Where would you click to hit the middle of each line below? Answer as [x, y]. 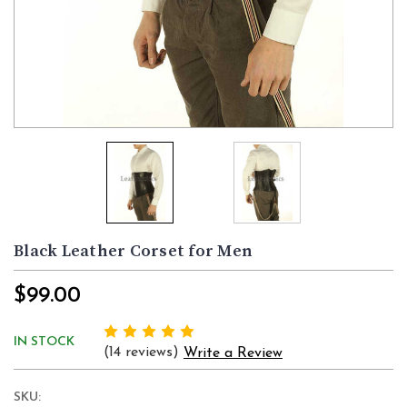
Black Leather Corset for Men [133, 252]
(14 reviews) [144, 353]
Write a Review [233, 354]
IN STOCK [44, 342]
